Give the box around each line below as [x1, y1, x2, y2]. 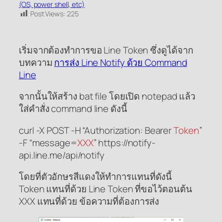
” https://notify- [93, 136, 156, 149]
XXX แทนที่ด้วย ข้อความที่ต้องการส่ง [19, 195, 160, 208]
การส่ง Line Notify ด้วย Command [54, 55, 187, 69]
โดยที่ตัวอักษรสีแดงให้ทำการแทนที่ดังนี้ [19, 170, 172, 183]
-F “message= [19, 136, 77, 149]
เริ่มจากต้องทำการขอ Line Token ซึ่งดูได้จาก [19, 43, 193, 56]
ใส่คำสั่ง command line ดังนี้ [19, 102, 127, 115]
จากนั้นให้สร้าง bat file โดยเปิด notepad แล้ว [19, 90, 196, 103]
